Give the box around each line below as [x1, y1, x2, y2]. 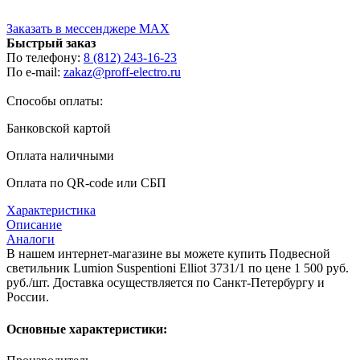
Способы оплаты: [6, 94, 103, 108]
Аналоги [6, 232, 55, 247]
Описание [6, 218, 62, 232]
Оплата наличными [6, 149, 114, 163]
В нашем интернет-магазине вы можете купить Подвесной [6, 247, 330, 261]
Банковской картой [6, 121, 111, 136]
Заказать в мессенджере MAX [6, 22, 170, 36]
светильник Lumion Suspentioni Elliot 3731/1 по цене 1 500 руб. [6, 261, 349, 276]
